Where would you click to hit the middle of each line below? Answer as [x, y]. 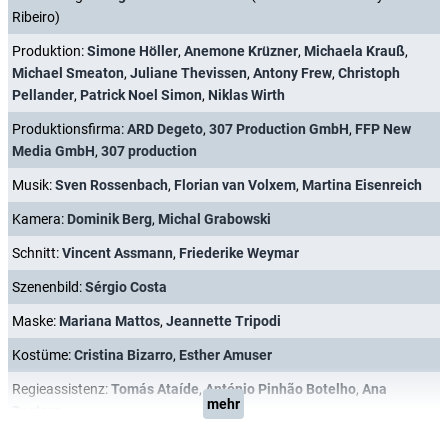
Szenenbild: [48, 286]
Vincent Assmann [117, 252]
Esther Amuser [225, 354]
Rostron [37, 410]
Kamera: [39, 218]
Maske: [35, 320]
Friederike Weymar [239, 252]
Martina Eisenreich [362, 184]
